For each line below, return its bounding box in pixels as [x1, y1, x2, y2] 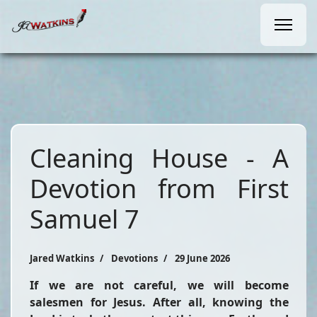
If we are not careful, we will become [30, 277, 289, 293]
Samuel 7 [30, 202, 139, 236]
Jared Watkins [30, 252, 94, 265]
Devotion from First [30, 171, 289, 206]
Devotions [111, 252, 158, 265]
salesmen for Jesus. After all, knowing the [30, 294, 289, 310]
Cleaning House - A [30, 141, 289, 175]
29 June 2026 [175, 252, 230, 265]
